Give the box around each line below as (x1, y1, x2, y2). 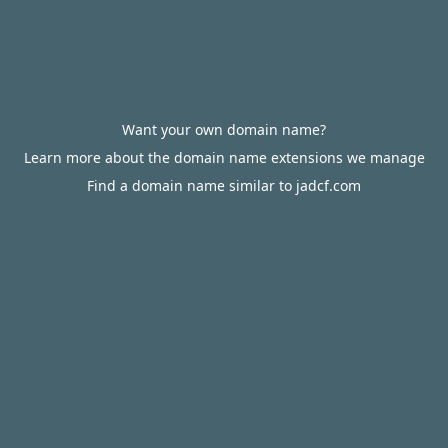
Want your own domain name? (122, 120, 326, 139)
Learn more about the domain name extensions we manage (23, 148, 425, 167)
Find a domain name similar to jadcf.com (87, 176, 361, 195)
